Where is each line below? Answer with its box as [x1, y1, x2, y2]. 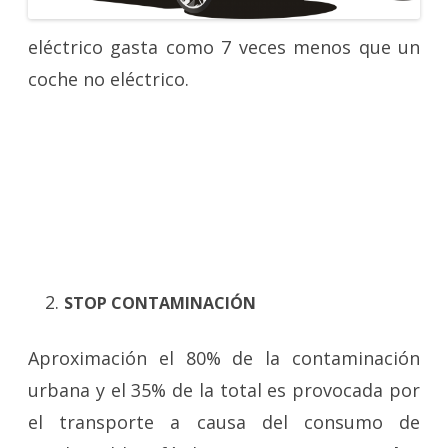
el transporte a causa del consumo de [28, 409, 420, 434]
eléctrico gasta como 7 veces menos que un [28, 34, 420, 59]
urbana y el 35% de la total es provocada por [28, 377, 420, 402]
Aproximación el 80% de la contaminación [28, 345, 420, 370]
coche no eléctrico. [28, 66, 189, 91]
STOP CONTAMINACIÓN [64, 291, 256, 314]
